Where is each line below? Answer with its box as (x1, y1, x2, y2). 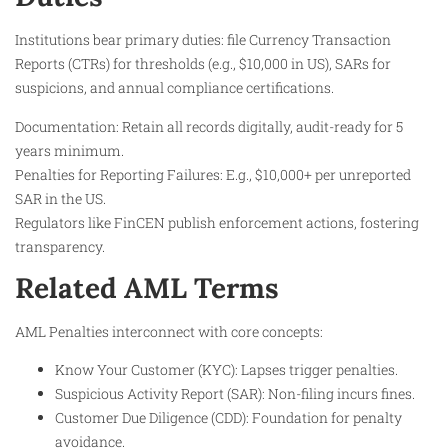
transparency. (15, 236, 105, 256)
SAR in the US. (15, 188, 106, 208)
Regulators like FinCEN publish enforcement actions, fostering (15, 212, 419, 232)
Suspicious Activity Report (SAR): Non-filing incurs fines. (55, 384, 415, 404)
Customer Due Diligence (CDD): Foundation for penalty (55, 408, 402, 428)
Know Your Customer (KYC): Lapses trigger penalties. (55, 360, 398, 380)
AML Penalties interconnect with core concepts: (15, 321, 323, 341)
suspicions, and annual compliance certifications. (15, 78, 334, 98)
